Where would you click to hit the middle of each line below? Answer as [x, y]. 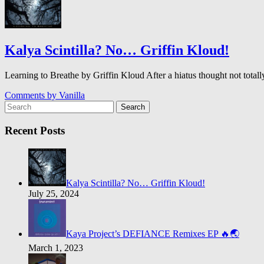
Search [133, 107]
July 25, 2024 [54, 193]
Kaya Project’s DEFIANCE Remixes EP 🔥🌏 [153, 233]
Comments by [32, 95]
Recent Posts [35, 130]
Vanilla [72, 95]
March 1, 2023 [56, 247]
